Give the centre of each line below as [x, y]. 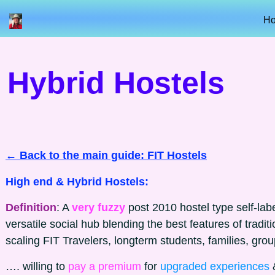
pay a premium [106, 266]
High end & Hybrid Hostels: [77, 182]
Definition [31, 207]
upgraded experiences [216, 266]
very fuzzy [100, 207]
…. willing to [37, 266]
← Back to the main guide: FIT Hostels [106, 155]
